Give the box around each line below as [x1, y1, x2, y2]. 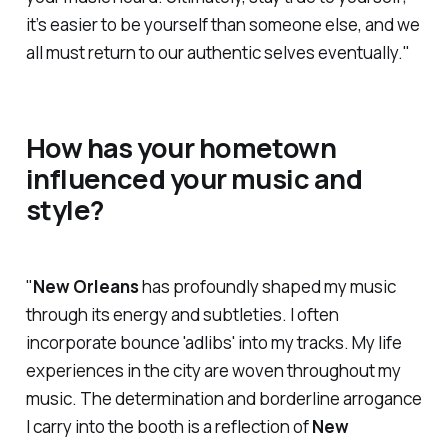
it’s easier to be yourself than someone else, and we [25, 12, 420, 36]
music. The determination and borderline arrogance [25, 387, 422, 411]
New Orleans [32, 275, 139, 299]
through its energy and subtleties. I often [25, 303, 339, 327]
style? [25, 191, 104, 229]
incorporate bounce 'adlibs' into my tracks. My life [25, 331, 402, 355]
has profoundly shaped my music [138, 275, 396, 299]
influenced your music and [25, 160, 363, 198]
